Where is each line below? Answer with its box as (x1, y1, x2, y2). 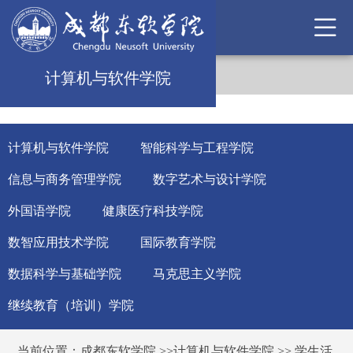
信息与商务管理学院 (8, 173, 121, 186)
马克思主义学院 (153, 267, 241, 281)
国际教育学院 (140, 236, 216, 249)
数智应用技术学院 (8, 236, 109, 249)
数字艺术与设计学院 (153, 173, 266, 186)
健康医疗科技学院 (102, 204, 203, 217)
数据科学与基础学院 (8, 267, 121, 281)
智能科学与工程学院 (140, 141, 254, 154)
